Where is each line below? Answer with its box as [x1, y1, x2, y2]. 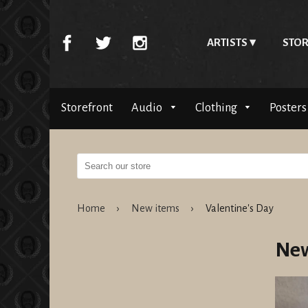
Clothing [195, 101, 239, 115]
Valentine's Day [206, 203, 274, 214]
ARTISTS [206, 36, 247, 48]
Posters [269, 101, 307, 115]
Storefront [61, 101, 113, 115]
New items [131, 203, 179, 214]
